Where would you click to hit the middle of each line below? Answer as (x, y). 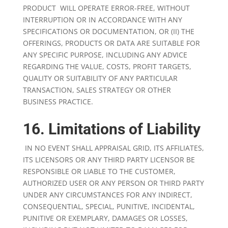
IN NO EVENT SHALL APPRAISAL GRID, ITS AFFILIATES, (114, 148)
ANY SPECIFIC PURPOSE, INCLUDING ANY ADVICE (105, 55)
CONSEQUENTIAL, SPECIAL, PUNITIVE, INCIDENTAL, (109, 206)
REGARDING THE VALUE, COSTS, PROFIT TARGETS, (107, 66)
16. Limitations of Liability (111, 129)
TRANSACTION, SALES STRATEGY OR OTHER (97, 90)
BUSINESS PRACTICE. (58, 102)
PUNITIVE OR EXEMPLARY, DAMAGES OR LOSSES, (105, 218)
